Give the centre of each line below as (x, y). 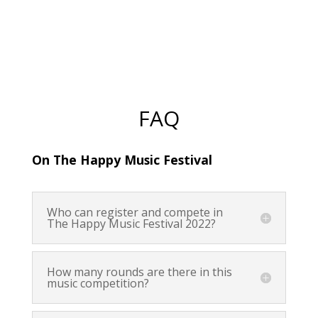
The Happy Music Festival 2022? (131, 224)
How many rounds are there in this (139, 272)
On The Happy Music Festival (124, 160)
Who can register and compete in (135, 213)
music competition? (98, 284)
